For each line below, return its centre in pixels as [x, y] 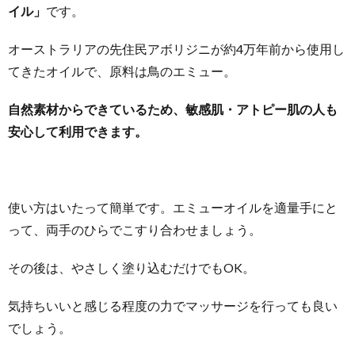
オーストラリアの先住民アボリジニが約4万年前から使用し [176, 48]
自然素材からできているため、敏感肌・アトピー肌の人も [173, 109]
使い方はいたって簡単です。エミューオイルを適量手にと [173, 207]
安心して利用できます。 [78, 131]
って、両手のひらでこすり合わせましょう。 [135, 229]
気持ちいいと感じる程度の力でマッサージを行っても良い [173, 305]
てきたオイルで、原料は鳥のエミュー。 [122, 71]
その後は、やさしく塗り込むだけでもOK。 [132, 267]
